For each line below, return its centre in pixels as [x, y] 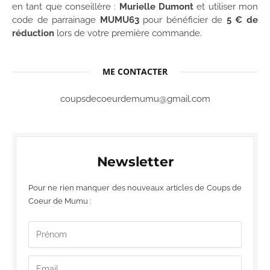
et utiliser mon [226, 7]
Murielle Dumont [156, 7]
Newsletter [135, 162]
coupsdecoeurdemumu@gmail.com [135, 99]
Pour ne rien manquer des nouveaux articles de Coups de [135, 188]
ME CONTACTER [135, 72]
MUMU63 [119, 20]
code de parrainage [56, 20]
